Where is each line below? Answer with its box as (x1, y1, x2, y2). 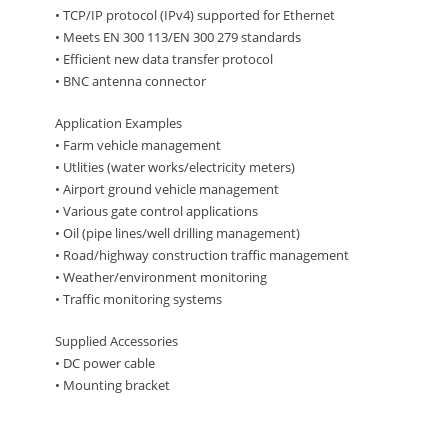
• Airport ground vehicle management (55, 180, 279, 199)
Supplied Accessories (55, 332, 178, 351)
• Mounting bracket (55, 376, 170, 395)
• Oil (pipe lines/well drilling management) (55, 224, 300, 243)
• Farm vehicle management (55, 136, 221, 155)
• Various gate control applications (55, 202, 258, 221)
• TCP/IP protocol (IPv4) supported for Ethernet (55, 6, 335, 25)
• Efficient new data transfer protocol (55, 50, 273, 69)
